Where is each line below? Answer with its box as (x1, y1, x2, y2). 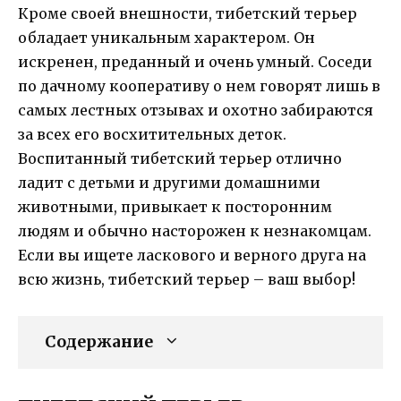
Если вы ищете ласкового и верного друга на (18, 246, 366, 265)
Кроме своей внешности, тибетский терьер (18, 4, 357, 23)
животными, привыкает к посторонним (18, 198, 332, 217)
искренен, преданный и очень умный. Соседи (18, 53, 372, 72)
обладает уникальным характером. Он (18, 29, 315, 47)
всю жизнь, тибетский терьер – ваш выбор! (18, 270, 355, 289)
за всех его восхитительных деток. (18, 125, 286, 144)
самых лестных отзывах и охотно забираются (18, 101, 373, 120)
